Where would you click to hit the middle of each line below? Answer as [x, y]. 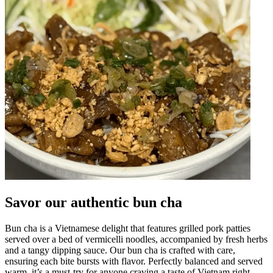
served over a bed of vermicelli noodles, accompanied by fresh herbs [136, 239]
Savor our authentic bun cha [94, 202]
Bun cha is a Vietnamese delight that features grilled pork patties [128, 228]
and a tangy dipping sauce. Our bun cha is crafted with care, [120, 250]
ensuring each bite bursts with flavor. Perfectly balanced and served [134, 261]
